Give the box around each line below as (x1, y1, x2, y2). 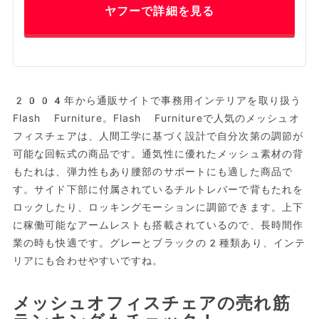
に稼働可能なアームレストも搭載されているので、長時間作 (12, 219, 304, 231)
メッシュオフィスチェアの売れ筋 (12, 293, 291, 314)
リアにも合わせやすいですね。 (12, 255, 164, 267)
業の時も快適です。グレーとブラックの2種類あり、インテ (12, 237, 306, 249)
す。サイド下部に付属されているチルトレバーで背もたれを (12, 184, 304, 196)
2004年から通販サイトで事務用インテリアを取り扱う (12, 95, 302, 107)
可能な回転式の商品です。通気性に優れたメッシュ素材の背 (12, 148, 304, 160)
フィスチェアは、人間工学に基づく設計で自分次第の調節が (12, 130, 304, 142)
